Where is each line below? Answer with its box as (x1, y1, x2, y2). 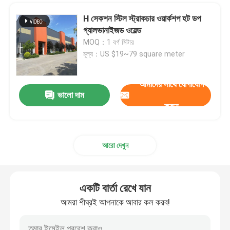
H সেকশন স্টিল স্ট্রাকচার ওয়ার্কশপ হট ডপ (83, 13, 201, 24)
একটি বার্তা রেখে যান (79, 181, 151, 195)
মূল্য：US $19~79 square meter (83, 49, 185, 58)
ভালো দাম (57, 90, 84, 101)
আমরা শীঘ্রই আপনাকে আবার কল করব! (60, 197, 170, 207)
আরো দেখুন (102, 141, 128, 149)
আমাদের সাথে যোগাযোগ (139, 79, 204, 89)
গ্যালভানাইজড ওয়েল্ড (83, 25, 142, 35)
